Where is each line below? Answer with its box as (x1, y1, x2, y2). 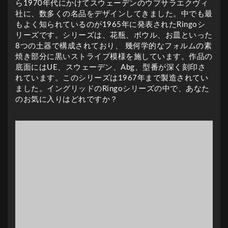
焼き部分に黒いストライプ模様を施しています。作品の (15, 52, 213, 61)
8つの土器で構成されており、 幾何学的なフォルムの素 (15, 42, 212, 50)
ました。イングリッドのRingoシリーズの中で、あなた (15, 84, 210, 93)
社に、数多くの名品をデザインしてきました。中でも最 (15, 10, 213, 18)
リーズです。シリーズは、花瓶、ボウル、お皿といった (15, 31, 213, 39)
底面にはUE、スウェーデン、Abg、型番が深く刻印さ (15, 63, 206, 71)
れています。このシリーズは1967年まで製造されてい (15, 74, 208, 82)
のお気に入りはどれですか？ (15, 95, 118, 103)
